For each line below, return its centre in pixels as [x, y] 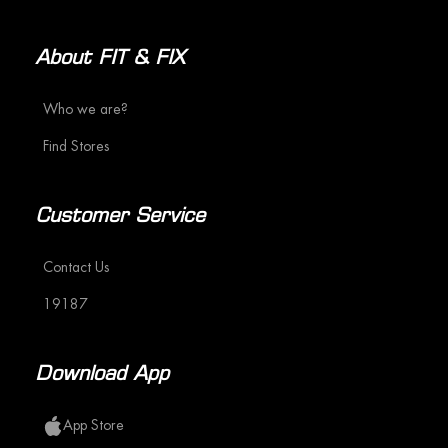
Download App [102, 376]
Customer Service [120, 218]
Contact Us [76, 267]
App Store [93, 425]
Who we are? [85, 109]
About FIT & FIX [110, 60]
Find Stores [76, 146]
